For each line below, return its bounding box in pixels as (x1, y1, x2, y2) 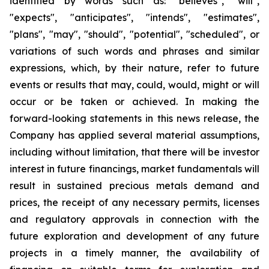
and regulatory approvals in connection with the (10, 213, 259, 225)
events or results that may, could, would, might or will (10, 79, 259, 91)
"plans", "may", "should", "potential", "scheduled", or (10, 28, 259, 40)
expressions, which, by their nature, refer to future (10, 62, 259, 74)
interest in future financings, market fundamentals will (10, 163, 259, 175)
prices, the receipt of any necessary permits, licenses (10, 196, 259, 208)
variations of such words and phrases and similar (10, 45, 259, 57)
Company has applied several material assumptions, (10, 129, 259, 141)
